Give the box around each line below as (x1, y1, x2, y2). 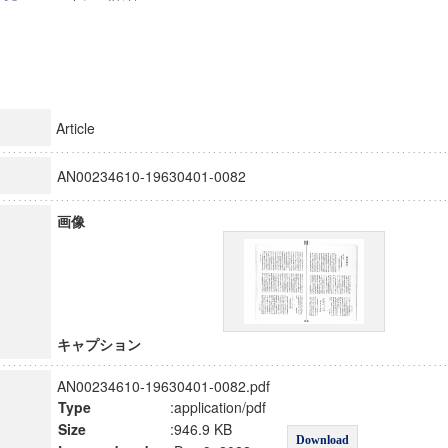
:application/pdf (169, 397, 266, 417)
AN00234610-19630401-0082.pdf (56, 376, 270, 396)
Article (55, 118, 95, 138)
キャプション (56, 334, 141, 354)
